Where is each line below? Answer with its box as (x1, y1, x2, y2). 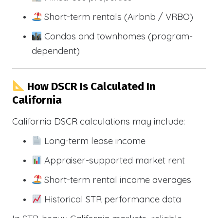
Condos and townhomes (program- (42, 30, 193, 42)
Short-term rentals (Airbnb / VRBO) (42, 11, 194, 23)
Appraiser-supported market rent (42, 154, 185, 166)
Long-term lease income (42, 134, 146, 146)
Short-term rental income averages (42, 173, 192, 185)
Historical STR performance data (42, 193, 182, 205)
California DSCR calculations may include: (12, 115, 185, 127)
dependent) (32, 45, 80, 57)
